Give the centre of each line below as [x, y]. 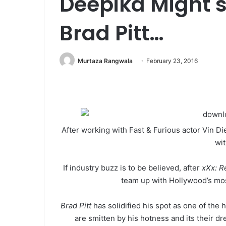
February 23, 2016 [172, 61]
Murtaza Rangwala [105, 61]
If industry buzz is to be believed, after [132, 168]
